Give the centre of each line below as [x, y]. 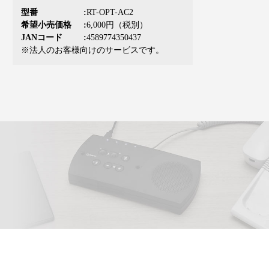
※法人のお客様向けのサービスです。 [92, 50]
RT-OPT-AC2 [110, 12]
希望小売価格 [46, 25]
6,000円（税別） [117, 25]
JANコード [42, 37]
